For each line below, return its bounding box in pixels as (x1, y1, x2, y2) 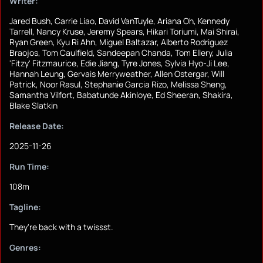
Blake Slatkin (9, 100, 58, 112)
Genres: (9, 242, 41, 254)
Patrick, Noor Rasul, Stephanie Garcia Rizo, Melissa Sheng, (9, 79, 227, 90)
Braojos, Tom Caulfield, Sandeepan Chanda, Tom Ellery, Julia (9, 47, 232, 59)
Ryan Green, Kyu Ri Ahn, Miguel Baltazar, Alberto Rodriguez (9, 36, 228, 48)
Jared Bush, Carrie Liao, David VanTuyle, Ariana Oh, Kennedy (9, 15, 230, 27)
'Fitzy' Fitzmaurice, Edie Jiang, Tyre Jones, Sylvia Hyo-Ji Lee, (9, 58, 230, 69)
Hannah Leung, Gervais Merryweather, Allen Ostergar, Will (9, 68, 224, 80)
